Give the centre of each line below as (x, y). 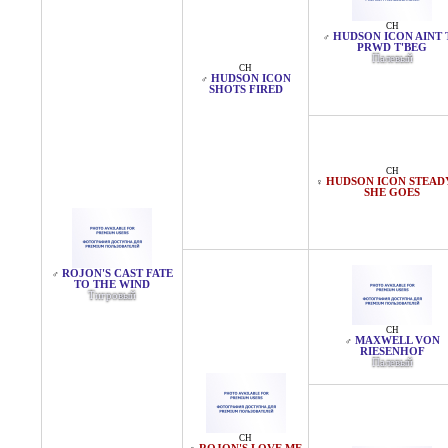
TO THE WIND (112, 284)
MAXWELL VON (397, 340)
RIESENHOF (392, 351)
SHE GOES (392, 192)
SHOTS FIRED (245, 89)
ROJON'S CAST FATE (117, 273)
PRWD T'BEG (392, 47)
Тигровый (112, 295)
